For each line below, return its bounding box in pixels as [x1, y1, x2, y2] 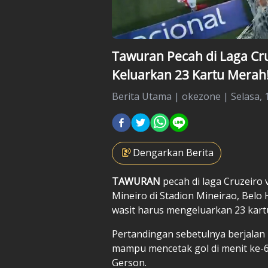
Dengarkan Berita [133, 145, 214, 159]
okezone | [182, 89, 231, 103]
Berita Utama [112, 89, 172, 103]
